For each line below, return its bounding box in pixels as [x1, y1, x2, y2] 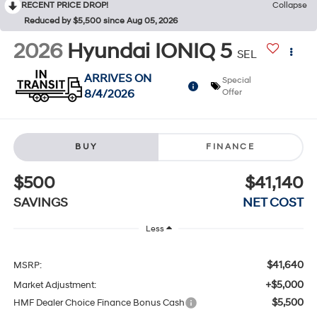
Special [221, 74, 251, 86]
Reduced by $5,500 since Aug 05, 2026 [24, 15, 178, 26]
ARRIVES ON [83, 71, 151, 86]
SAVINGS [13, 194, 68, 211]
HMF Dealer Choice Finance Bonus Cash [13, 297, 185, 309]
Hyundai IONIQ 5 [67, 38, 232, 65]
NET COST [243, 194, 304, 211]
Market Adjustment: [13, 279, 96, 292]
